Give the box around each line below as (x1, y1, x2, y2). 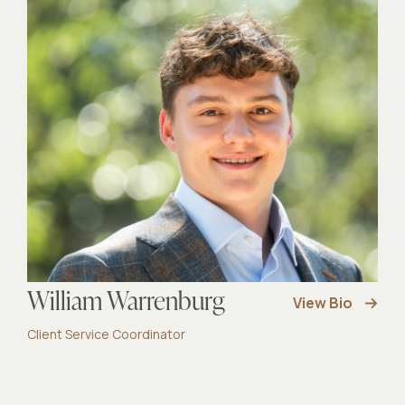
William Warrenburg (27, 290, 225, 316)
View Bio (293, 293, 353, 313)
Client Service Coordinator (27, 325, 185, 343)
